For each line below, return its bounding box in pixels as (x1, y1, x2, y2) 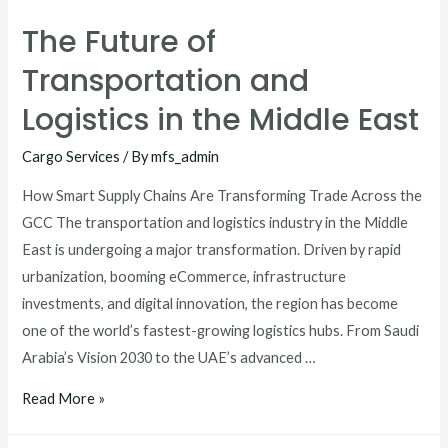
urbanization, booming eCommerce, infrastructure (22, 267, 347, 285)
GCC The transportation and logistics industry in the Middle (22, 213, 409, 231)
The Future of (22, 20, 217, 63)
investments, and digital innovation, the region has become (22, 294, 399, 312)
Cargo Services (22, 147, 121, 165)
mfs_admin (151, 147, 220, 165)
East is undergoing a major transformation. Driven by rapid (22, 240, 402, 258)
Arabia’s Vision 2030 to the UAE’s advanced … (22, 348, 317, 366)
